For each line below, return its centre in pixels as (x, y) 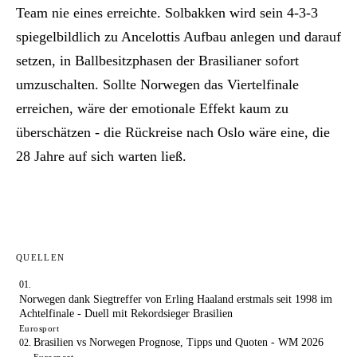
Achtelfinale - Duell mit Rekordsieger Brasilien (126, 314)
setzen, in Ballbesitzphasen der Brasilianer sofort (157, 61)
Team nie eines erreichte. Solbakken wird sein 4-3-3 (167, 13)
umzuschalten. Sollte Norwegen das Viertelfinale (157, 85)
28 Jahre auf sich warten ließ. (101, 157)
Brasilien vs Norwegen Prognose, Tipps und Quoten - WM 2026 (178, 343)
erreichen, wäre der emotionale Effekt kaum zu (152, 109)
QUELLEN (41, 258)
